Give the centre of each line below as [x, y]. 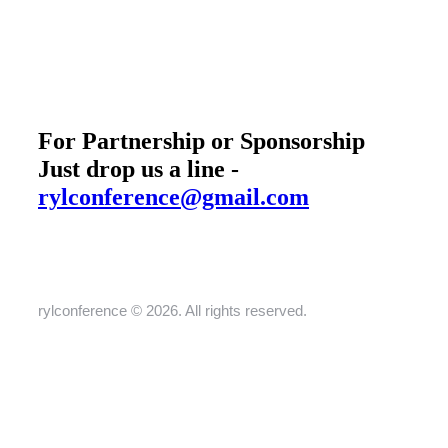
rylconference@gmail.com [173, 196]
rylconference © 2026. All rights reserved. [172, 311]
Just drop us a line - [138, 168]
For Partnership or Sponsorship [201, 140]
